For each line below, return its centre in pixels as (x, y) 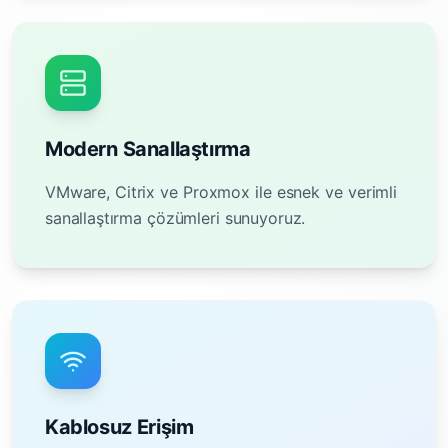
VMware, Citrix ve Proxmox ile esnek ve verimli (221, 192)
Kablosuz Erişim (119, 427)
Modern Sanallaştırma (148, 149)
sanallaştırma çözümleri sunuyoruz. (175, 218)
